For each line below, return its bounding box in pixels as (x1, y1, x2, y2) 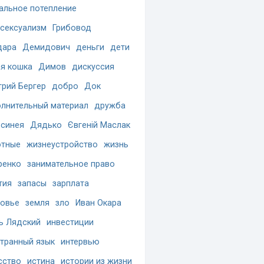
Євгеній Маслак (68, 120, 130, 130)
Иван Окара (75, 198, 121, 208)
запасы (18, 179, 47, 189)
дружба (94, 101, 126, 111)
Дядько (30, 120, 62, 130)
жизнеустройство (27, 140, 98, 150)
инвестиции (47, 217, 94, 227)
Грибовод (52, 23, 91, 33)
